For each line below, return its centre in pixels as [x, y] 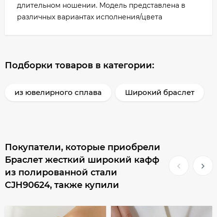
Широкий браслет [160, 92]
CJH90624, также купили [62, 185]
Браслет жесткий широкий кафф [82, 160]
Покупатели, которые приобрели [83, 147]
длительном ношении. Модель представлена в [101, 5]
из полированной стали [61, 172]
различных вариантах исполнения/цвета [90, 17]
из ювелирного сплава [58, 92]
